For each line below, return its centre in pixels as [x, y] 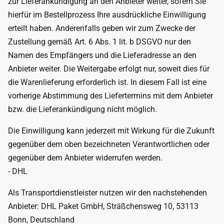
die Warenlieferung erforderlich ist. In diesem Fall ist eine [107, 82]
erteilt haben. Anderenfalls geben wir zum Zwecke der [102, 28]
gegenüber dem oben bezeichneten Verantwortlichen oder [109, 144]
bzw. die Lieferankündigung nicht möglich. [82, 109]
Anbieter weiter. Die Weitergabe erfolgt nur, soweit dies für [109, 69]
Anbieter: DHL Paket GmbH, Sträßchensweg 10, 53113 [103, 206]
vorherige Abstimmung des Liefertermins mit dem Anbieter [110, 96]
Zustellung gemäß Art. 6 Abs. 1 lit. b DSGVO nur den [99, 42]
